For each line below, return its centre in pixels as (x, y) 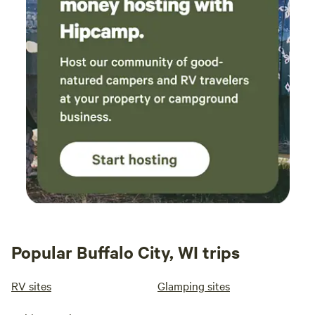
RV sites (31, 286)
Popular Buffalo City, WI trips (126, 252)
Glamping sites (194, 286)
